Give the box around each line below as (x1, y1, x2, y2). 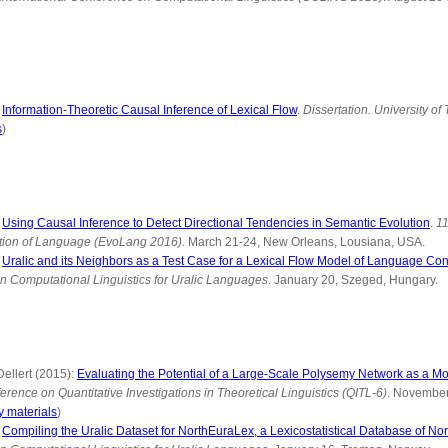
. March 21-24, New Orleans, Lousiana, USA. (182, 235, 425, 249)
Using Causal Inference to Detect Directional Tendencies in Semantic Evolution (2, 216, 430, 230)
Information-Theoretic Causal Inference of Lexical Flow (2, 103, 297, 117)
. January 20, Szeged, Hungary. (268, 273, 438, 287)
